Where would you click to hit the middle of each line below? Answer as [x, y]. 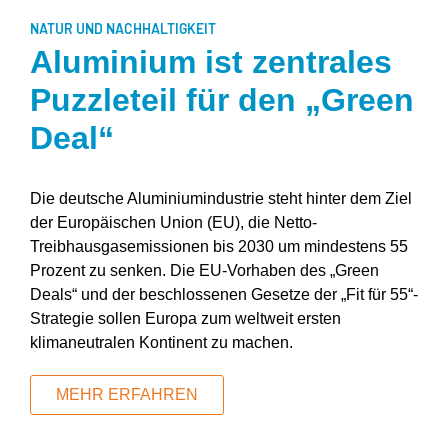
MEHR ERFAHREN [127, 395]
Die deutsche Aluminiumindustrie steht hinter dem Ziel [221, 199]
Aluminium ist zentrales [211, 62]
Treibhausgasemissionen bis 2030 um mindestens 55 [219, 247]
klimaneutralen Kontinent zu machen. [161, 343]
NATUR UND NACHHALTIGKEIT [123, 29]
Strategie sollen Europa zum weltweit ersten [185, 319]
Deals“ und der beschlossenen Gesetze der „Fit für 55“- [224, 295]
